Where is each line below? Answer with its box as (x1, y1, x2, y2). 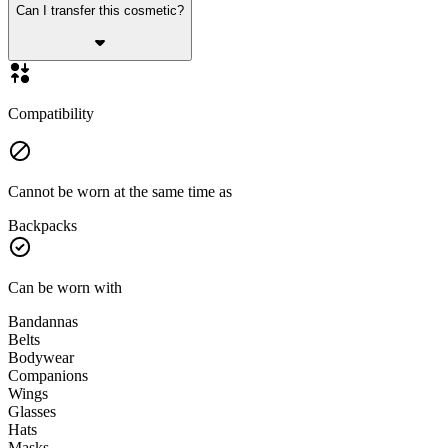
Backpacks (8, 217, 77, 235)
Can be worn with (8, 279, 122, 297)
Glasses (8, 403, 56, 421)
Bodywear (8, 349, 74, 367)
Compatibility (8, 105, 94, 123)
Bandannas (8, 313, 78, 331)
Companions (8, 367, 88, 385)
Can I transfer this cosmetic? (16, 2, 184, 18)
